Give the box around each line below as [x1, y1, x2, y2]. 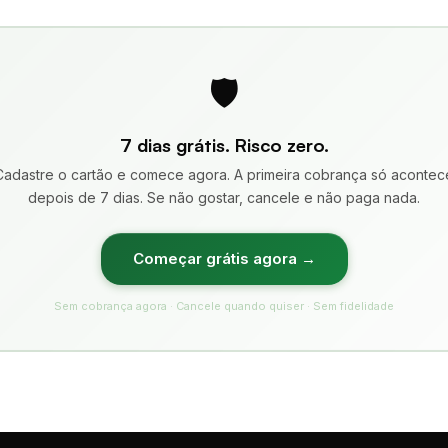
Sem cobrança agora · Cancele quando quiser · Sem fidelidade [54, 298, 394, 313]
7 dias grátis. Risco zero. [119, 132, 329, 156]
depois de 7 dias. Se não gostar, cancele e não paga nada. [28, 188, 420, 206]
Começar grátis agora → [132, 248, 316, 268]
